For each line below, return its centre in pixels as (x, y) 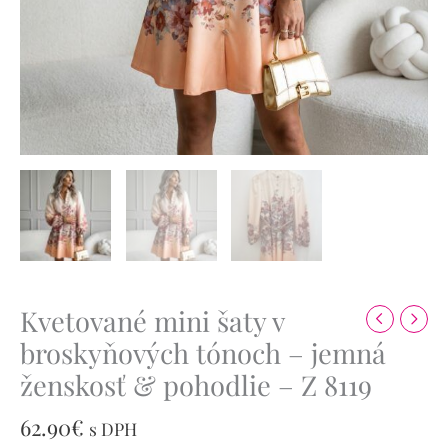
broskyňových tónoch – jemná (203, 352)
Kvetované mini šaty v (152, 320)
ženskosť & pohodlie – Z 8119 (196, 384)
